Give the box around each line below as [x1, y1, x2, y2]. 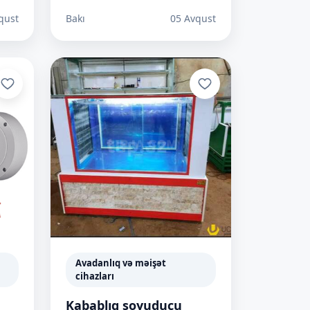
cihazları [75, 270, 114, 282]
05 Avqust [170, 12, 216, 25]
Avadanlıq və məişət [75, 257, 166, 269]
